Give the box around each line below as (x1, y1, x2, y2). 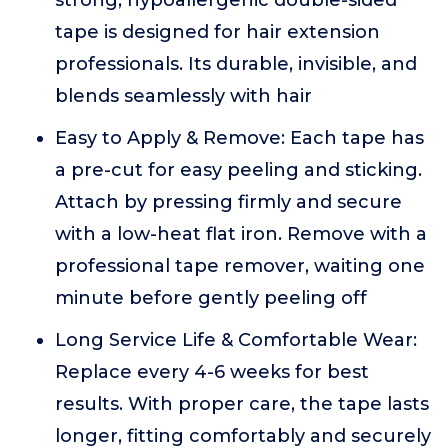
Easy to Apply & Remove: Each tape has (55, 127, 424, 149)
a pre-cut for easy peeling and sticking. (55, 159, 422, 181)
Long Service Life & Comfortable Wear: (55, 329, 417, 351)
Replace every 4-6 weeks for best (55, 361, 369, 383)
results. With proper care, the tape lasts (55, 393, 429, 415)
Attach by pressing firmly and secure (55, 191, 402, 213)
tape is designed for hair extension (55, 21, 380, 43)
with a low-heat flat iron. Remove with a (55, 223, 427, 245)
